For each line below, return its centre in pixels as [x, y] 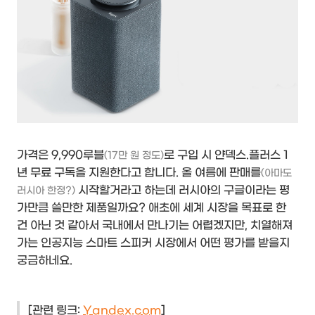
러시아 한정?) [46, 191]
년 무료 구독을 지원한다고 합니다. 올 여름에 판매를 [139, 173]
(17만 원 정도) [134, 156]
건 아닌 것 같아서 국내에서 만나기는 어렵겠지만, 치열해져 [155, 226]
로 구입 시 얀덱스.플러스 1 [226, 155]
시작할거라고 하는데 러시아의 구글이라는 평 [182, 191]
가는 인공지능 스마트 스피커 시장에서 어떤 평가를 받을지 [153, 243]
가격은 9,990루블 [60, 155]
